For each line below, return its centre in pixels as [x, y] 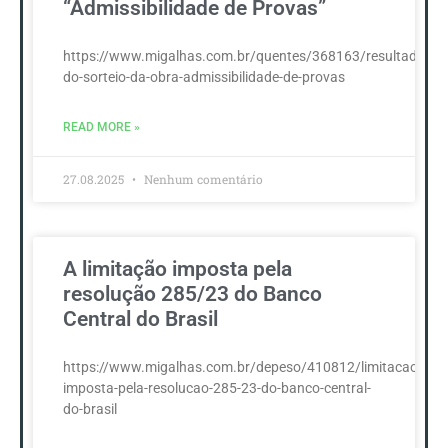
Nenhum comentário [202, 179]
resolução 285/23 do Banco [192, 294]
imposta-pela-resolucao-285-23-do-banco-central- [217, 388]
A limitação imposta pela [177, 269]
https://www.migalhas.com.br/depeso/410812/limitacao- [242, 367]
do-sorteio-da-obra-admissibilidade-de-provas [204, 77]
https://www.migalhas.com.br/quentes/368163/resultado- [246, 56]
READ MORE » [101, 127]
